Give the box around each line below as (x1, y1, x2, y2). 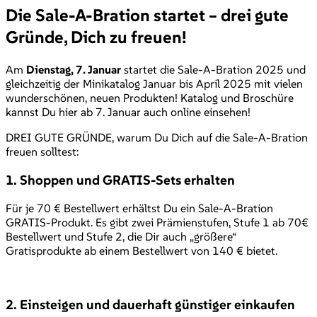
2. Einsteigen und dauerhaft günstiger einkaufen (6, 296, 295, 313)
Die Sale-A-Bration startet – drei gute (6, 4, 289, 26)
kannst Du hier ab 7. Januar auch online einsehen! (6, 104, 250, 119)
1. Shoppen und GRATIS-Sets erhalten (6, 171, 235, 188)
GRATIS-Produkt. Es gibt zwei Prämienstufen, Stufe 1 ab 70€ (6, 215, 309, 230)
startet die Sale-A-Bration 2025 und (121, 62, 306, 76)
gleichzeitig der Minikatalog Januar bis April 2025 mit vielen (6, 76, 303, 91)
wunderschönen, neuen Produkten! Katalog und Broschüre (6, 90, 294, 105)
